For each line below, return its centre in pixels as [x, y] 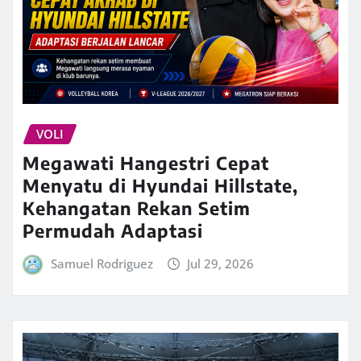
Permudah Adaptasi [113, 231]
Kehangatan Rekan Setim [137, 208]
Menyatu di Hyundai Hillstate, [160, 186]
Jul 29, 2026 [221, 264]
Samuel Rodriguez [102, 264]
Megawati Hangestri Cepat [146, 163]
